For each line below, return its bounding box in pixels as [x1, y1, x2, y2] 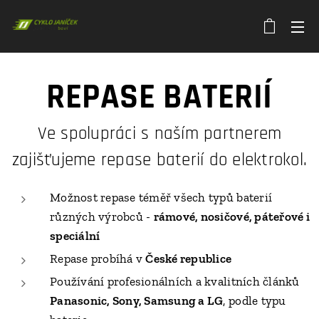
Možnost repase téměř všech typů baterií [50, 190, 273, 204]
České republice [145, 251, 232, 266]
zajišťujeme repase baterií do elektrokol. [11, 149, 308, 172]
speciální [50, 229, 100, 243]
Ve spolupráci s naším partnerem [37, 122, 282, 145]
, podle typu [223, 293, 286, 308]
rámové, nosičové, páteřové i [153, 209, 310, 224]
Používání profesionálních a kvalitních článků [50, 274, 300, 288]
